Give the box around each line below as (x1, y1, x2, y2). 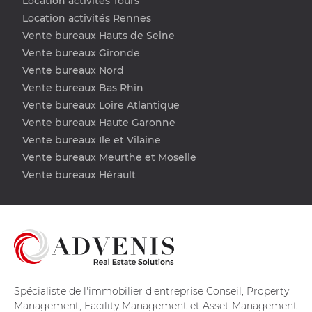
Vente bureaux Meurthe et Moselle (22, 150, 196, 164)
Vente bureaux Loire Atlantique (22, 98, 180, 111)
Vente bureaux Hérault (22, 168, 136, 181)
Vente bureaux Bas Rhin (22, 81, 143, 94)
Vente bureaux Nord (22, 63, 124, 77)
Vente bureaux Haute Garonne (22, 116, 175, 129)
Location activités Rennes (22, 11, 151, 24)
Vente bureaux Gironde (22, 46, 140, 59)
